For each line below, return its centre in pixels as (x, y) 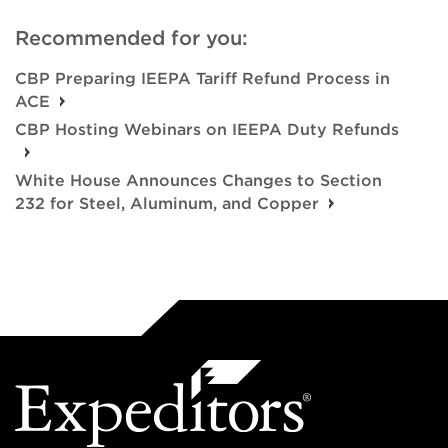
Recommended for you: (131, 38)
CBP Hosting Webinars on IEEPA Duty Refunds (207, 129)
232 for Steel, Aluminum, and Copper (167, 203)
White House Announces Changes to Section (198, 180)
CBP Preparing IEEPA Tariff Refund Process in (202, 78)
